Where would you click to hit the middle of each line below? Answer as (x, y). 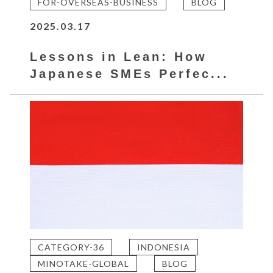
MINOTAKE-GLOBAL (84, 263)
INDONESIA (164, 247)
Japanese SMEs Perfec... (130, 73)
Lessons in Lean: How (119, 56)
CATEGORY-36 (71, 247)
